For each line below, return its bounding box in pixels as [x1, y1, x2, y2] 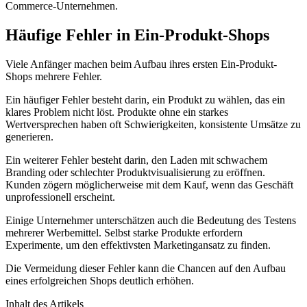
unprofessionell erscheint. [5, 191, 115, 203]
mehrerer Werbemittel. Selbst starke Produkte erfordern [5, 226, 243, 238]
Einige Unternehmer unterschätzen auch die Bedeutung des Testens [5, 214, 296, 226]
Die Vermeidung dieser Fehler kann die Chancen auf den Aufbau [5, 262, 286, 274]
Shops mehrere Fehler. [5, 70, 102, 82]
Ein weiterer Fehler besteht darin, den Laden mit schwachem [5, 153, 267, 166]
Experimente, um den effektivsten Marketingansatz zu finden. [5, 238, 271, 251]
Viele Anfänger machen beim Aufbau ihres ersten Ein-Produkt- [5, 58, 277, 70]
